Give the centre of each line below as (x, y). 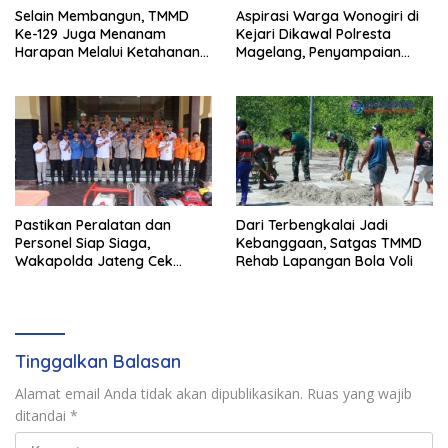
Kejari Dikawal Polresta (313, 34)
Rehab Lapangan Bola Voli (324, 261)
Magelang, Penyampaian (318, 52)
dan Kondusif (280, 88)
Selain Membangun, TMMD (102, 16)
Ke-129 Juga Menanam (91, 34)
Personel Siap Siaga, (82, 243)
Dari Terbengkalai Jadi (312, 225)
